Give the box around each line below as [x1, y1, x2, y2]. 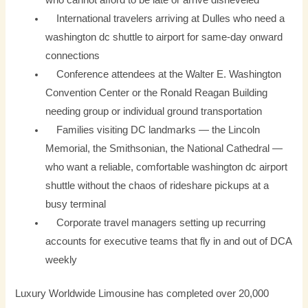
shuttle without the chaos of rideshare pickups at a [45, 180, 269, 191]
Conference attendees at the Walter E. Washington [45, 69, 282, 80]
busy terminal [45, 199, 107, 210]
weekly [45, 254, 78, 265]
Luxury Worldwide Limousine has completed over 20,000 [15, 287, 269, 299]
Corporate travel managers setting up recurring [45, 217, 266, 228]
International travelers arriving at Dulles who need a [45, 13, 285, 24]
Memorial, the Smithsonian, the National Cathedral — [45, 143, 283, 154]
